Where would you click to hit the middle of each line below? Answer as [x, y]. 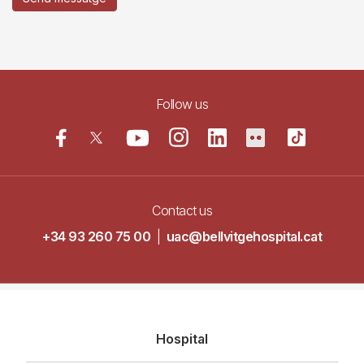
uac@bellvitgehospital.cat [244, 237]
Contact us [182, 210]
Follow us [182, 104]
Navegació [82, 331]
